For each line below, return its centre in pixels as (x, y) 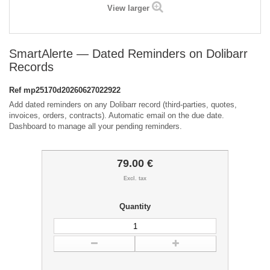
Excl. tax (135, 179)
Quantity (135, 207)
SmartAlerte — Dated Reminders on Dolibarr (128, 54)
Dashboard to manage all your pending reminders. (96, 127)
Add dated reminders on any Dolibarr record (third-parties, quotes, (123, 105)
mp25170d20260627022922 (72, 90)
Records (31, 67)
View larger (128, 8)
